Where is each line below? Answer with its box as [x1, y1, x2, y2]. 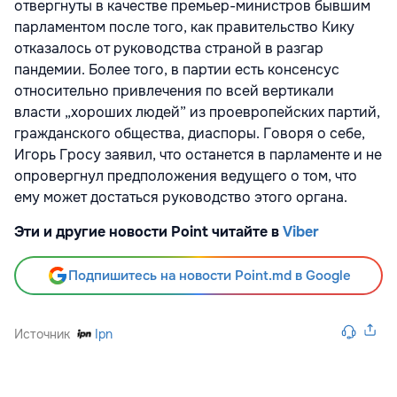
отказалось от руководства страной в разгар [14, 39, 323, 58]
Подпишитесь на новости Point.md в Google [67, 267, 351, 285]
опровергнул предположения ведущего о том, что [14, 167, 357, 186]
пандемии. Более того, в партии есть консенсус [14, 60, 339, 80]
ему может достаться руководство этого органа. [14, 188, 347, 207]
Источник [14, 326, 70, 343]
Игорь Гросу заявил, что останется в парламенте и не [14, 145, 382, 165]
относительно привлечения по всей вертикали [14, 82, 334, 101]
